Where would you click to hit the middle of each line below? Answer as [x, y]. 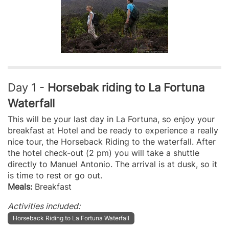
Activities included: [44, 206]
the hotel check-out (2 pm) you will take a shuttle [104, 153]
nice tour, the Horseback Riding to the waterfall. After [112, 141]
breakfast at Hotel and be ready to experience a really [113, 130]
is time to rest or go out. [55, 175]
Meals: [20, 186]
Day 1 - [28, 87]
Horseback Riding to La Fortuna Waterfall [71, 218]
